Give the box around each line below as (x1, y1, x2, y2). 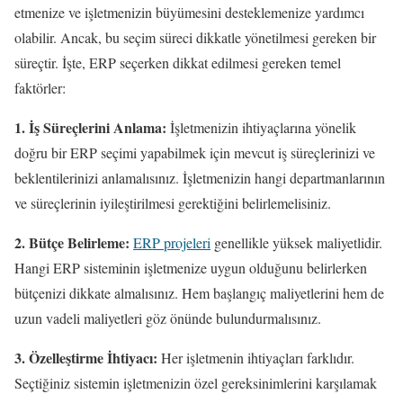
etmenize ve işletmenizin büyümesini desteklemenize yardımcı (14, 2, 364, 22)
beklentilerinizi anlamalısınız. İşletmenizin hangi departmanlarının (14, 167, 385, 187)
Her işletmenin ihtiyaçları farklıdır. (157, 347, 354, 367)
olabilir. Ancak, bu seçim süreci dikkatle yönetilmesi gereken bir (14, 27, 376, 47)
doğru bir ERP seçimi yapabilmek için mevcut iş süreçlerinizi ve (14, 142, 375, 162)
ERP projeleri (133, 232, 210, 252)
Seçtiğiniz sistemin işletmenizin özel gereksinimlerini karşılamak (14, 372, 377, 392)
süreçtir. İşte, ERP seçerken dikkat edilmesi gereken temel (14, 52, 341, 72)
